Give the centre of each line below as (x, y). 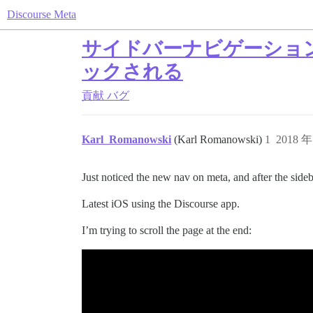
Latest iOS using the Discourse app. (161, 204)
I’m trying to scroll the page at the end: (167, 230)
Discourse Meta (42, 14)
